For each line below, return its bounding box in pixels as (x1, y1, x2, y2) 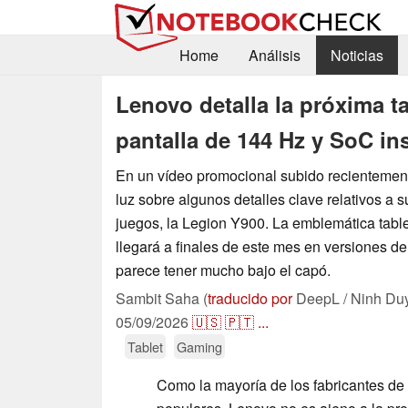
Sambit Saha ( (116, 287, 208, 309)
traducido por (208, 287, 292, 309)
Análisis (248, 45, 301, 66)
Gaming (177, 336, 222, 356)
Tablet (127, 336, 163, 356)
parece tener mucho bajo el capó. (116, 259, 331, 280)
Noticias (330, 45, 383, 66)
